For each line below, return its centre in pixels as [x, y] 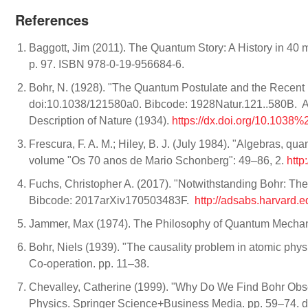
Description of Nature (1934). [100, 120]
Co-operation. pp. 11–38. [90, 263]
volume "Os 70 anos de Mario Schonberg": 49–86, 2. [158, 160]
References [52, 19]
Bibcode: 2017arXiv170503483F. [112, 200]
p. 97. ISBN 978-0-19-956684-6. [108, 64]
